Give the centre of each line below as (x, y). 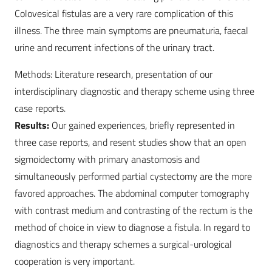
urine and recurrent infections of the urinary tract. (114, 48)
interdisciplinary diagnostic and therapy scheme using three (134, 91)
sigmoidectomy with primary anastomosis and (107, 159)
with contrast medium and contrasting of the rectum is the (134, 210)
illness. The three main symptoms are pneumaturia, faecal (131, 31)
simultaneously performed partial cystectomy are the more (133, 176)
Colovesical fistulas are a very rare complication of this (124, 14)
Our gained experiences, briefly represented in (143, 125)
